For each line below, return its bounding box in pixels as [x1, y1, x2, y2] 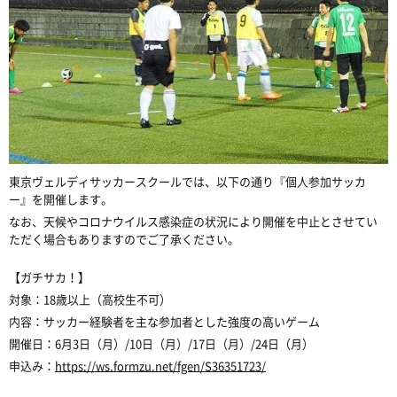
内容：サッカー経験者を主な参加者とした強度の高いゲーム [9, 312, 320, 330]
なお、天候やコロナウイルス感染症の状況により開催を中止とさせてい [9, 212, 378, 230]
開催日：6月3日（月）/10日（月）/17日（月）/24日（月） [9, 334, 314, 352]
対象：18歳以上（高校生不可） [9, 290, 171, 307]
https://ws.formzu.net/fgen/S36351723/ [55, 356, 266, 374]
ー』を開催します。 [9, 190, 113, 207]
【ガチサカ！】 [9, 268, 90, 285]
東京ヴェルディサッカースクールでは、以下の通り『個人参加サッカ [9, 172, 366, 190]
